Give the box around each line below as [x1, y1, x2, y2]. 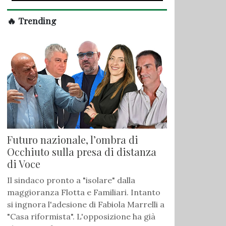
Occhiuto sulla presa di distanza [7, 145, 156, 159]
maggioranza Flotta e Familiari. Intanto [7, 187, 160, 198]
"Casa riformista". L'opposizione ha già [7, 211, 155, 222]
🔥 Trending [7, 15, 56, 27]
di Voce [7, 157, 40, 171]
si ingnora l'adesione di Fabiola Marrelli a [7, 199, 164, 210]
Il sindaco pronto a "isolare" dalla [7, 175, 135, 186]
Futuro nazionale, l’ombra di [7, 133, 138, 147]
